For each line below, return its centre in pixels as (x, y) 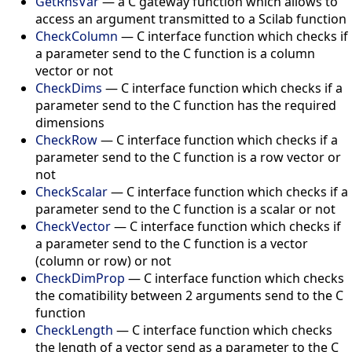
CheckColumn (77, 36)
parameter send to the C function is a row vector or (188, 157)
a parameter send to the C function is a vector (172, 243)
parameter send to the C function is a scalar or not (185, 209)
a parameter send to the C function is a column (175, 53)
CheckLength (74, 330)
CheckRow (66, 139)
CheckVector (73, 226)
